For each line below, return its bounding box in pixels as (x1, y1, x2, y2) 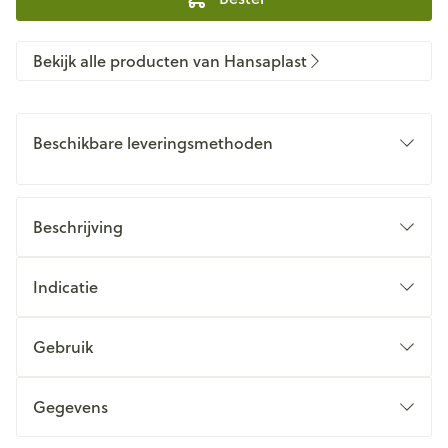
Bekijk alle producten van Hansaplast (33, 49, 307, 72)
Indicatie (33, 275, 98, 298)
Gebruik (33, 335, 93, 358)
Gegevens (33, 395, 108, 418)
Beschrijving (33, 215, 123, 238)
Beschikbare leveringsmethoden (33, 131, 273, 154)
